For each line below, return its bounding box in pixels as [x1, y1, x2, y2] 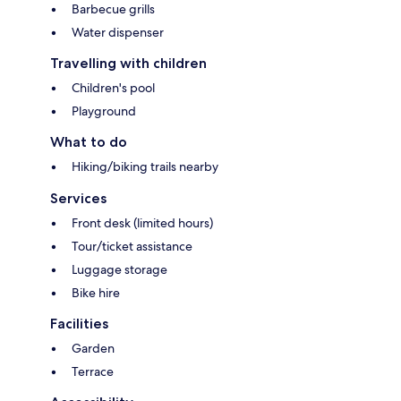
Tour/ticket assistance [72, 238, 192, 255]
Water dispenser [72, 24, 164, 41]
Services [50, 190, 107, 208]
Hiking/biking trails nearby [72, 158, 218, 175]
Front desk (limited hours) [72, 215, 213, 232]
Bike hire [72, 285, 120, 302]
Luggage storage [72, 261, 167, 278]
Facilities [50, 315, 108, 333]
